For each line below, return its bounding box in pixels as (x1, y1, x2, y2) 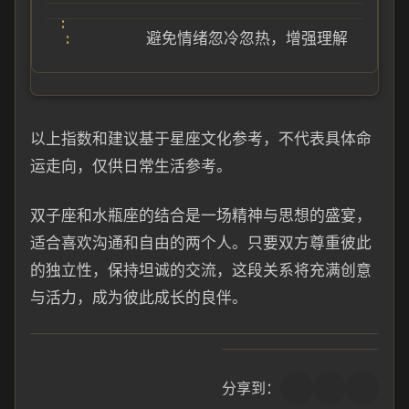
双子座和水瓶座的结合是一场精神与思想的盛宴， (30, 206, 372, 225)
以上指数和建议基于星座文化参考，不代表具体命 (30, 130, 372, 148)
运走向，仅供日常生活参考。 (30, 157, 232, 175)
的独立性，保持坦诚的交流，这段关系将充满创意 (30, 261, 372, 279)
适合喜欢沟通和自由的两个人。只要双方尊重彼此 (30, 234, 372, 252)
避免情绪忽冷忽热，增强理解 (146, 29, 348, 47)
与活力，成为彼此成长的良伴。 (30, 288, 247, 307)
